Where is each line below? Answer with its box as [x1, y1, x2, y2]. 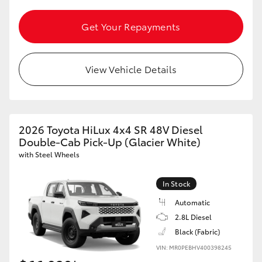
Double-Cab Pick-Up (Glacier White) [19, 134, 201, 149]
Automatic [175, 197, 210, 207]
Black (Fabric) [175, 226, 220, 236]
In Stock [163, 178, 190, 188]
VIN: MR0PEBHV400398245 [156, 243, 232, 251]
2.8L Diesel [175, 212, 212, 222]
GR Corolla [191, 34, 233, 46]
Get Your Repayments [81, 19, 181, 33]
